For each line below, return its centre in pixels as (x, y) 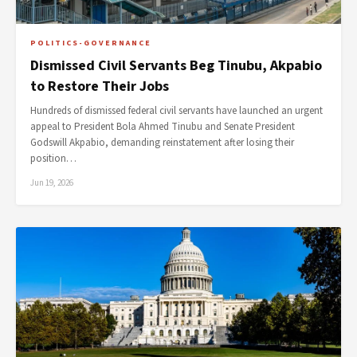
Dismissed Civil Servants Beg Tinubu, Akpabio (176, 66)
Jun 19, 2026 (52, 183)
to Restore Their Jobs (100, 86)
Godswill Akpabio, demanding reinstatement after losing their (162, 143)
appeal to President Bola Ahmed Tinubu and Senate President (163, 127)
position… (53, 159)
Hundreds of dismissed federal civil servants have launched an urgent (177, 111)
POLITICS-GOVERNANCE (91, 43)
